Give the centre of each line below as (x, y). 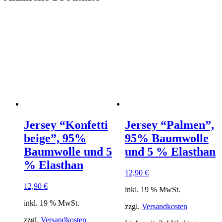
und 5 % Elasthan (170, 152)
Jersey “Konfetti (66, 125)
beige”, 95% (55, 139)
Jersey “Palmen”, (169, 125)
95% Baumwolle (166, 139)
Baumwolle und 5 (68, 152)
